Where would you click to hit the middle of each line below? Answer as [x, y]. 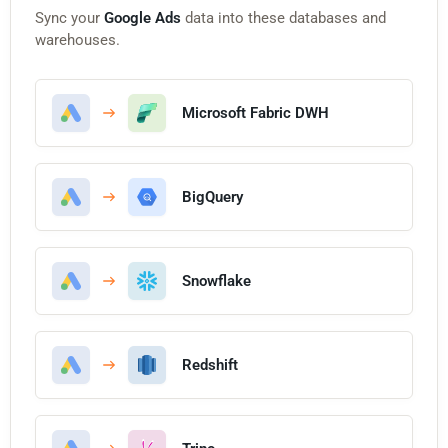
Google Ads [142, 17]
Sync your [69, 17]
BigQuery [212, 196]
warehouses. [77, 39]
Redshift [210, 364]
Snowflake [216, 280]
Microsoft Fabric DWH [255, 112]
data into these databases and [283, 17]
